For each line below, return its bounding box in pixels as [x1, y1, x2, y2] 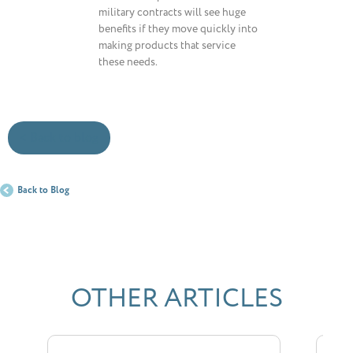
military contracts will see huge [98, 5, 246, 20]
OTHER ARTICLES [70, 281, 283, 317]
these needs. [98, 54, 158, 69]
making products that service [98, 38, 236, 53]
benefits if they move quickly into [98, 21, 258, 36]
